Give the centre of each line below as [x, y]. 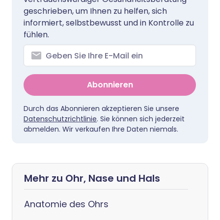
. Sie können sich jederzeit [141, 119]
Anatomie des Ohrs [66, 204]
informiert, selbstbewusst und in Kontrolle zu [109, 23]
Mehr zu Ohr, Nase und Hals [92, 178]
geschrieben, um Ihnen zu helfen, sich [95, 11]
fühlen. [36, 35]
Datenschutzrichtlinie [60, 119]
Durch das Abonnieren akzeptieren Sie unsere [101, 109]
